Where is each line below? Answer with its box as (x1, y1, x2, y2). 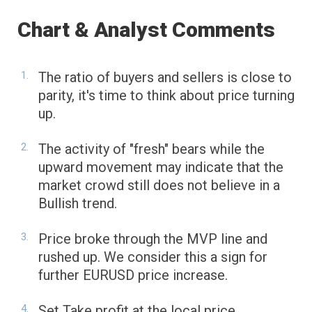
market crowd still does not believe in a (38, 177, 280, 194)
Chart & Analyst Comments (17, 17, 275, 42)
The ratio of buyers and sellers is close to (38, 69, 292, 86)
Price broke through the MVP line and (38, 231, 267, 248)
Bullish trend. (38, 195, 117, 212)
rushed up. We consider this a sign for (38, 249, 267, 266)
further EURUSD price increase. (38, 267, 228, 284)
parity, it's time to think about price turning (38, 87, 295, 104)
